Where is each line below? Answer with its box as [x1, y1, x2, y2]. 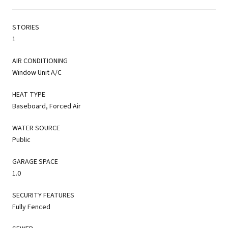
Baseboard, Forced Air [12, 101, 81, 111]
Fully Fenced [12, 202, 50, 212]
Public [12, 134, 31, 145]
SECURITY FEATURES [12, 190, 74, 201]
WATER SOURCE [12, 123, 60, 133]
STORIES [12, 22, 39, 33]
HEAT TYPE [12, 89, 45, 100]
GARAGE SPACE [12, 156, 58, 167]
